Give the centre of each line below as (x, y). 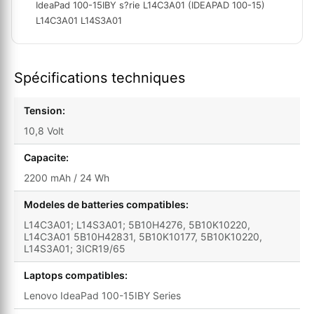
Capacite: (46, 158)
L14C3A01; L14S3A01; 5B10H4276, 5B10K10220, (137, 225)
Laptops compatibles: (76, 275)
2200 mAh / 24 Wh (67, 178)
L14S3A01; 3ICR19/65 (75, 249)
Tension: (45, 111)
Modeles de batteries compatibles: (106, 205)
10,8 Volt (44, 131)
